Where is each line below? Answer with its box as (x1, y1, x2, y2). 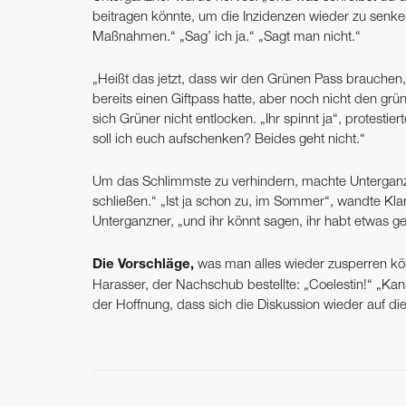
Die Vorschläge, (92, 257, 194, 272)
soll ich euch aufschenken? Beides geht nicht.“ (92, 133, 365, 147)
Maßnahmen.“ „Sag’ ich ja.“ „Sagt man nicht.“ (92, 31, 361, 44)
